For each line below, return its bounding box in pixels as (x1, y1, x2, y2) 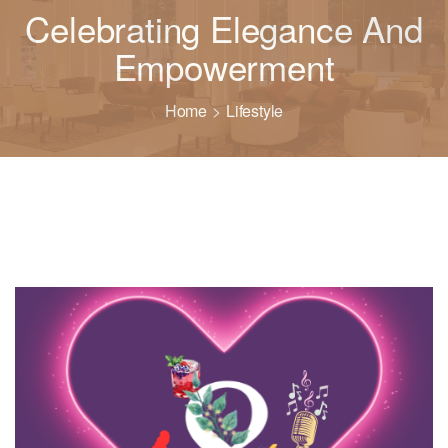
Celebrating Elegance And (25, 3, 423, 53)
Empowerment (113, 41, 335, 91)
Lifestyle (225, 99, 284, 122)
